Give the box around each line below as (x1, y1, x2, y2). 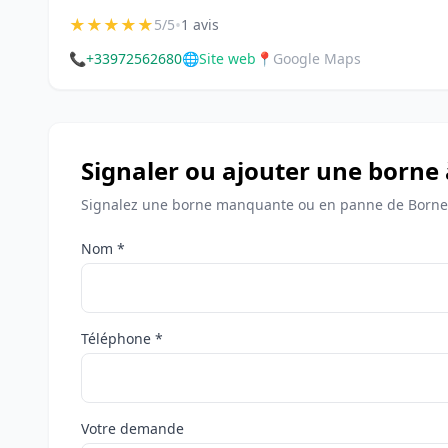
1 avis (181, 15, 219, 34)
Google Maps (273, 49, 361, 68)
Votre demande (81, 419, 184, 438)
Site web (199, 49, 256, 68)
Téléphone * (81, 329, 163, 348)
